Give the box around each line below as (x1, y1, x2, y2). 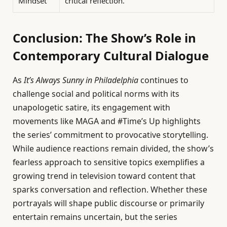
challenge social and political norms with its (13, 88, 179, 99)
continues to (138, 74, 188, 86)
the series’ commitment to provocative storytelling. (13, 129, 208, 140)
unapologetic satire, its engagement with (13, 101, 170, 113)
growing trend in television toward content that (13, 170, 196, 181)
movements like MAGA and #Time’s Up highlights (13, 115, 201, 127)
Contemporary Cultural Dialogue (13, 47, 209, 64)
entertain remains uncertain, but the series (13, 211, 177, 222)
